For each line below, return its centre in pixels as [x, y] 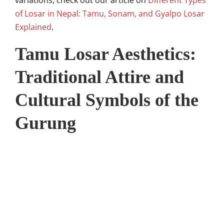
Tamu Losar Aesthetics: [105, 54]
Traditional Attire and [99, 77]
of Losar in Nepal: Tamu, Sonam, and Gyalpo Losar [110, 13]
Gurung [45, 123]
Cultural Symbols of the [107, 100]
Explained [33, 27]
